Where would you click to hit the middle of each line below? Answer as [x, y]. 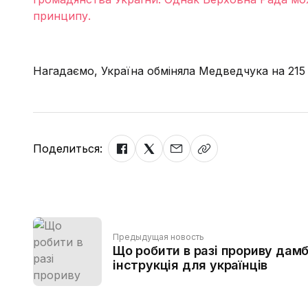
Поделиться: [68, 148]
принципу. [62, 16]
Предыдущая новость [158, 237]
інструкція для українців [190, 265]
